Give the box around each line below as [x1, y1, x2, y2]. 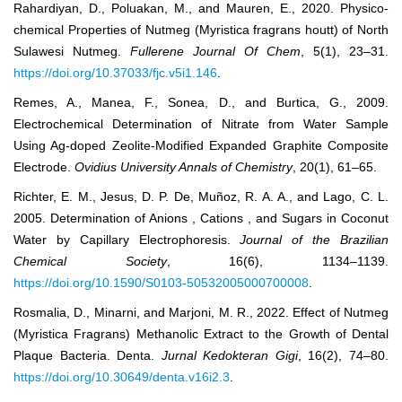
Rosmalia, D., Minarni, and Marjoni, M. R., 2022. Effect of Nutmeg [13, 305, 389, 320]
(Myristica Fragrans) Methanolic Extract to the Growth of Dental [13, 327, 389, 342]
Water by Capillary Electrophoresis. [13, 232, 240, 248]
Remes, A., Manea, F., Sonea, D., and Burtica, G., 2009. [13, 95, 389, 110]
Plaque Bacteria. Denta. [13, 348, 162, 363]
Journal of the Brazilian [240, 232, 389, 248]
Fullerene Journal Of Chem [130, 44, 301, 59]
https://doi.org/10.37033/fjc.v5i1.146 [13, 66, 217, 81]
